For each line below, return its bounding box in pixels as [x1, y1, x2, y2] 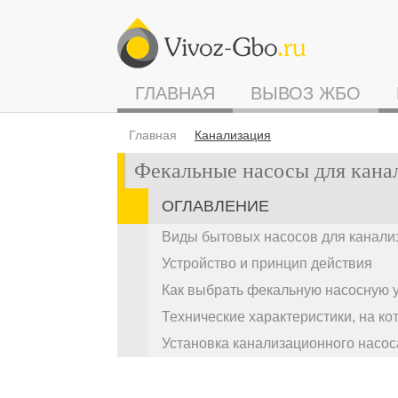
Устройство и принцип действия [162, 256, 372, 271]
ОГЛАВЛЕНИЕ [162, 197, 269, 215]
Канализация [195, 128, 271, 142]
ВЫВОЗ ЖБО [251, 84, 361, 103]
